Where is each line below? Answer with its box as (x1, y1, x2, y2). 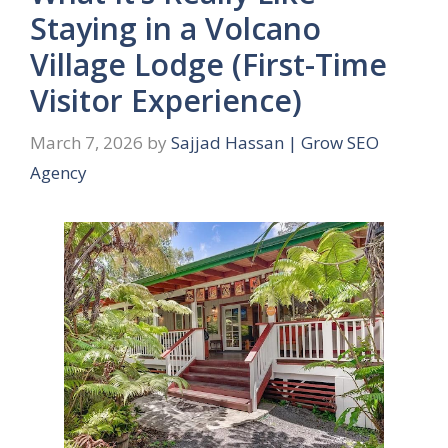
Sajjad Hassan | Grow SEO (171, 130, 379, 154)
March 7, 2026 (30, 130, 143, 154)
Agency (30, 160, 87, 184)
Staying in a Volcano (30, 8, 321, 50)
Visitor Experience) (30, 80, 302, 122)
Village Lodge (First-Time (30, 44, 387, 86)
